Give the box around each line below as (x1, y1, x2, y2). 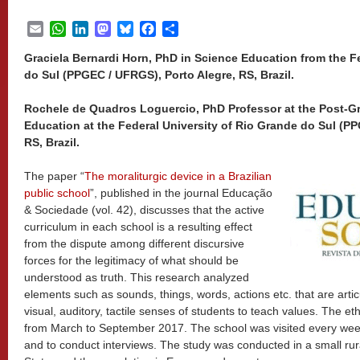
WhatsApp (66, 22, 125, 35)
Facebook (156, 22, 213, 35)
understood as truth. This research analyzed (24, 271, 249, 284)
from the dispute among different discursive (24, 237, 244, 250)
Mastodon (111, 22, 167, 35)
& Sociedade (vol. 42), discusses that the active (24, 203, 264, 216)
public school (24, 186, 90, 199)
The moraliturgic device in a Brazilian (84, 170, 272, 182)
